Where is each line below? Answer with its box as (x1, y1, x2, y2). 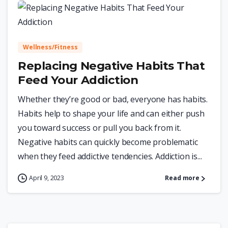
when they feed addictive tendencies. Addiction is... (18, 151, 202, 162)
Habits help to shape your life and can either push (18, 108, 205, 119)
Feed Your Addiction (18, 73, 138, 87)
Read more (165, 174, 199, 183)
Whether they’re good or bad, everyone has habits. (18, 94, 208, 105)
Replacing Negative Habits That (18, 59, 205, 73)
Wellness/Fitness (23, 43, 78, 51)
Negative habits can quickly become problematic (18, 136, 198, 148)
